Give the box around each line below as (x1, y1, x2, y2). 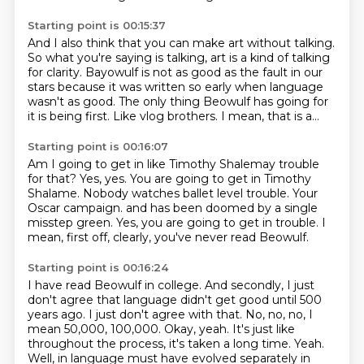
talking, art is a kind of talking (166, 50, 330, 65)
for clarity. (27, 65, 85, 80)
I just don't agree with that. (88, 307, 245, 322)
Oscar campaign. (27, 201, 126, 215)
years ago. (27, 307, 89, 322)
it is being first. (27, 109, 113, 123)
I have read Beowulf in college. (27, 278, 205, 292)
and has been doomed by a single (125, 201, 318, 215)
